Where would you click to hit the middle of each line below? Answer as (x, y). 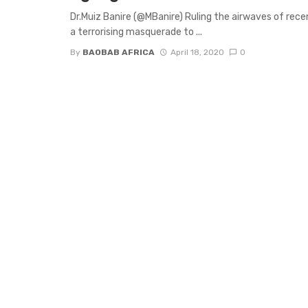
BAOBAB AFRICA (119, 52)
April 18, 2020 (197, 52)
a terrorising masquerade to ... (136, 32)
